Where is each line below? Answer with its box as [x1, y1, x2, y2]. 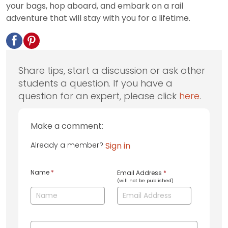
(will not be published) [117, 177, 174, 184]
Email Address [117, 168, 163, 177]
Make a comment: [31, 120, 103, 132]
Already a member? [31, 140, 105, 151]
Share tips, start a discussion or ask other [18, 64, 205, 77]
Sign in [105, 140, 130, 152]
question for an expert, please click [18, 90, 179, 103]
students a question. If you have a [18, 77, 173, 90]
